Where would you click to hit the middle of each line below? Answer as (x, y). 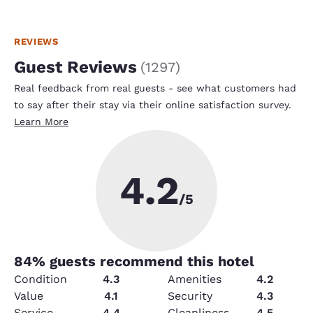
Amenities (195, 279)
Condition (41, 279)
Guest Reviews (75, 67)
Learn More (41, 121)
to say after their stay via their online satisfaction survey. (153, 104)
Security (190, 296)
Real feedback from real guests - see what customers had (155, 88)
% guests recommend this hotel (143, 261)
